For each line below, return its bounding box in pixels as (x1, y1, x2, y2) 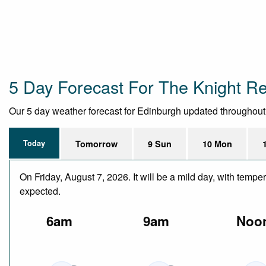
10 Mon (202, 137, 232, 150)
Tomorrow (75, 137, 118, 150)
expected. (20, 183, 61, 198)
